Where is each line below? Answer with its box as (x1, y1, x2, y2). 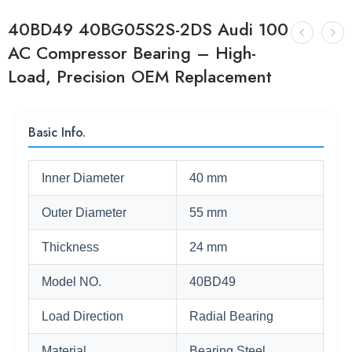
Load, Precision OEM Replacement (8, 64, 272, 89)
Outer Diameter (42, 206, 126, 219)
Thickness (42, 240, 99, 254)
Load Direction (42, 310, 123, 323)
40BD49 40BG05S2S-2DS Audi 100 (8, 17, 288, 42)
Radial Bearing (189, 310, 273, 323)
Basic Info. (28, 123, 86, 141)
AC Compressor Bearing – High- (8, 41, 256, 65)
